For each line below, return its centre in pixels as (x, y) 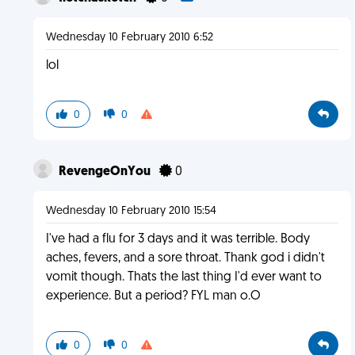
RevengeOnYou (105, 172)
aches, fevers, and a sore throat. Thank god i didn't (185, 258)
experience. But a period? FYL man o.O (153, 296)
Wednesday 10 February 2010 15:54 (131, 211)
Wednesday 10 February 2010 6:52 (129, 38)
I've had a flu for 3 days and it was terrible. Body (177, 239)
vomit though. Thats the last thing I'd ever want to (183, 277)
